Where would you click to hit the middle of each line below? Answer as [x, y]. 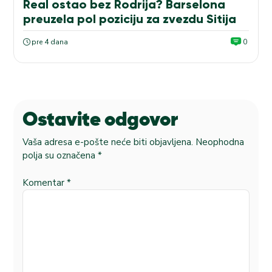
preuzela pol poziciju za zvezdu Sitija [130, 19]
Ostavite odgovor [100, 120]
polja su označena [60, 156]
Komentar [45, 182]
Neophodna [220, 142]
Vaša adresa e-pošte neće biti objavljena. [108, 142]
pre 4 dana [50, 42]
